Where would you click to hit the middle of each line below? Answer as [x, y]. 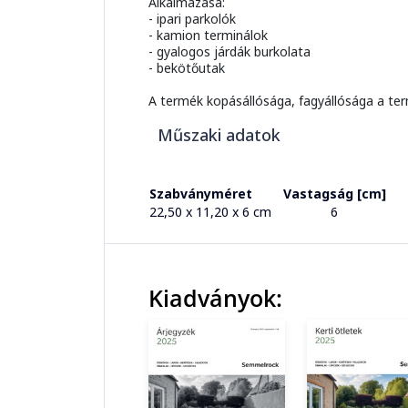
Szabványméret [201, 194]
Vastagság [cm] [335, 194]
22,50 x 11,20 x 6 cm [210, 212]
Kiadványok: [215, 299]
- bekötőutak [187, 68]
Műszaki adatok [214, 135]
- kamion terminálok [208, 36]
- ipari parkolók [192, 19]
